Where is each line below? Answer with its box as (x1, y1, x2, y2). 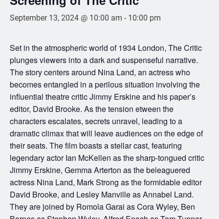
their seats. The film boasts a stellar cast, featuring (10, 139, 182, 151)
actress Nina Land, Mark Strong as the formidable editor (10, 176, 202, 188)
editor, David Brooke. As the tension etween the (10, 103, 174, 114)
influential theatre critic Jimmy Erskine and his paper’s (10, 90, 196, 102)
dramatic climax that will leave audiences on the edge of (10, 127, 203, 139)
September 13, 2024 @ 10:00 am (10, 13, 122, 22)
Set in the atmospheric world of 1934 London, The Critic (10, 42, 202, 53)
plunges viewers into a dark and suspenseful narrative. (10, 54, 198, 66)
